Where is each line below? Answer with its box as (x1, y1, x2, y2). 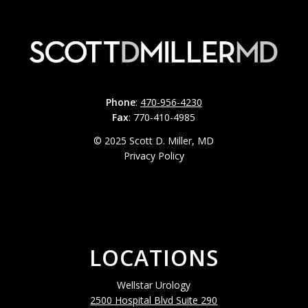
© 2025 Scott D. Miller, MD (93, 133, 214, 147)
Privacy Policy (123, 148, 184, 162)
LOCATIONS (89, 242, 219, 272)
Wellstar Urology (117, 278, 191, 291)
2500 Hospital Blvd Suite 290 (90, 293, 218, 307)
